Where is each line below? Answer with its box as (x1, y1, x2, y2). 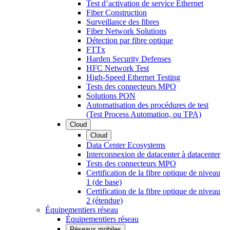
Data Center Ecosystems (86, 141, 165, 150)
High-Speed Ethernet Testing (86, 73, 180, 82)
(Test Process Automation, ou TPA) (86, 110, 201, 119)
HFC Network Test (86, 64, 149, 73)
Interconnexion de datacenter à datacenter (86, 150, 220, 159)
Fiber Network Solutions (86, 27, 166, 36)
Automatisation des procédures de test (86, 101, 208, 110)
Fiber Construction (86, 8, 147, 17)
